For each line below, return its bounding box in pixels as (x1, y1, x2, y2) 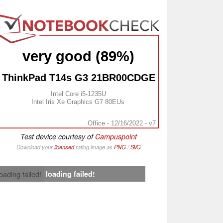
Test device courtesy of (20, 131, 95, 141)
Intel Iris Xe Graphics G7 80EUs (31, 98, 124, 106)
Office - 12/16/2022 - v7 (87, 119, 156, 127)
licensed (54, 142, 74, 151)
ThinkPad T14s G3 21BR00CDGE (1, 72, 155, 84)
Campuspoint (95, 131, 137, 141)
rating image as (74, 142, 114, 151)
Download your (16, 142, 54, 151)
